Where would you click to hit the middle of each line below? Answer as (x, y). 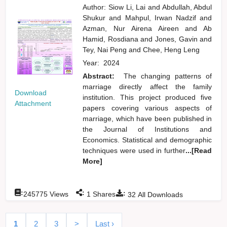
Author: (96, 7)
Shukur (96, 17)
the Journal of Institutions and (147, 129)
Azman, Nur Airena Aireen (134, 28)
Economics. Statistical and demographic (147, 140)
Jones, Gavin (178, 39)
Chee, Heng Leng (173, 49)
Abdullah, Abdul (187, 7)
